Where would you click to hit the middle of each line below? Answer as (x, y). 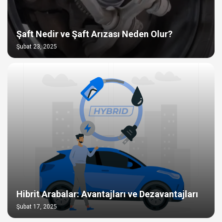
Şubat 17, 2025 (37, 206)
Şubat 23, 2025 (37, 46)
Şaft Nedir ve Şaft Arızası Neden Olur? (94, 34)
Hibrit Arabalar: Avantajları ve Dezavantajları (107, 194)
